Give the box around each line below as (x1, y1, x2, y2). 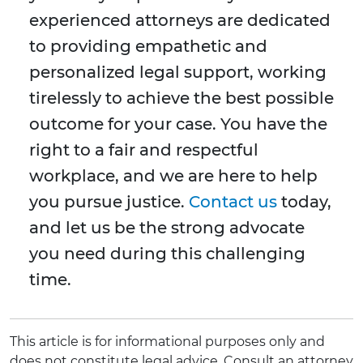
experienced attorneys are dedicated (29, 11, 331, 31)
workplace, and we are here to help (29, 166, 318, 186)
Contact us (189, 192, 277, 212)
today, (277, 192, 331, 212)
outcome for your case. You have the (29, 114, 327, 135)
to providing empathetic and (29, 36, 267, 57)
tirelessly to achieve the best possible (29, 88, 334, 109)
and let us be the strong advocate (29, 218, 305, 238)
